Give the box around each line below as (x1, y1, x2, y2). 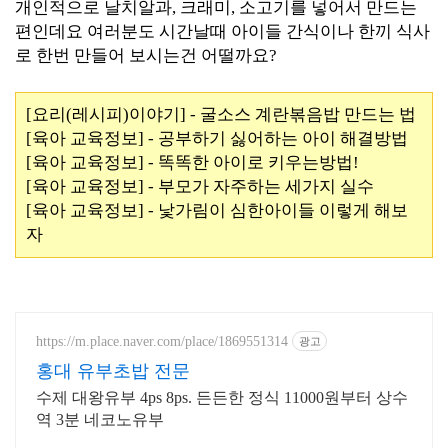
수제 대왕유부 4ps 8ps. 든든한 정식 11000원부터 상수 (36, 389, 408, 406)
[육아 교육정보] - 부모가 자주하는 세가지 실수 (26, 177, 374, 196)
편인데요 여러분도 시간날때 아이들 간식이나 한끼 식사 (15, 22, 430, 41)
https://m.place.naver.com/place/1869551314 (36, 333, 288, 349)
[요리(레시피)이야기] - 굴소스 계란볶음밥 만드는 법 (26, 105, 416, 124)
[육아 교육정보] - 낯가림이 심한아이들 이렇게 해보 (26, 201, 408, 220)
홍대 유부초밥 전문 (36, 361, 190, 381)
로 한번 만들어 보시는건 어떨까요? (15, 46, 277, 65)
